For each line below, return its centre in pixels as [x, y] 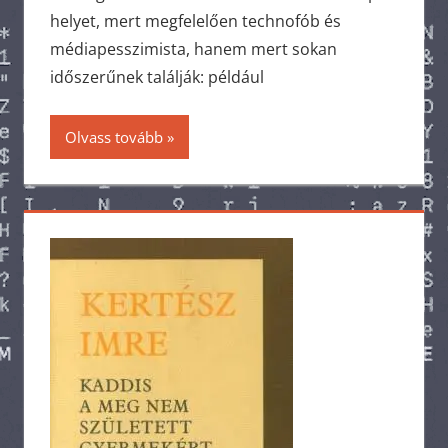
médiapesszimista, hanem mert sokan [193, 48]
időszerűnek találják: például [156, 76]
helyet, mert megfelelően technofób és [195, 20]
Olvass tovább [113, 136]
